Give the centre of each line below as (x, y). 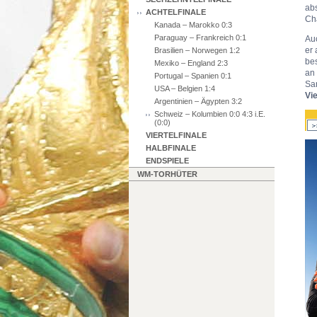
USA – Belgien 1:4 (185, 88)
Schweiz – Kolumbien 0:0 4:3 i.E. (210, 114)
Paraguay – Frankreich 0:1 (200, 38)
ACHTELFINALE (176, 12)
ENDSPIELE (167, 161)
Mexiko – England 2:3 (191, 63)
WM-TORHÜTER (167, 174)
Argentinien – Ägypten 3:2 (198, 101)
